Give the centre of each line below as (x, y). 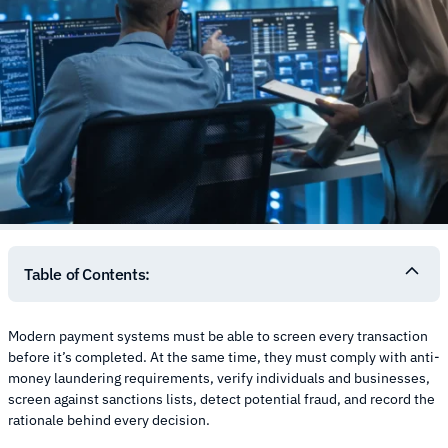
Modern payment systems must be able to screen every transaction (218, 335)
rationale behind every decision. (109, 419)
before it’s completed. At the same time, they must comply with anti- (224, 356)
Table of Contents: (87, 273)
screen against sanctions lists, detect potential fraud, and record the (221, 398)
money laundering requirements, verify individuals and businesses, (219, 377)
